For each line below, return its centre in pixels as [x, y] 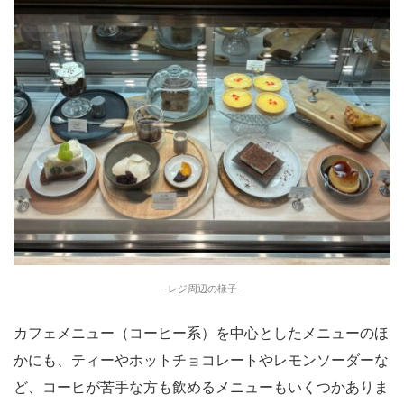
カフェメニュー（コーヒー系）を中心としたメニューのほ [201, 334]
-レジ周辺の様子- [202, 289]
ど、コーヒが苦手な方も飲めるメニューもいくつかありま [201, 388]
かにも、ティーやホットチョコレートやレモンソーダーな [201, 361]
